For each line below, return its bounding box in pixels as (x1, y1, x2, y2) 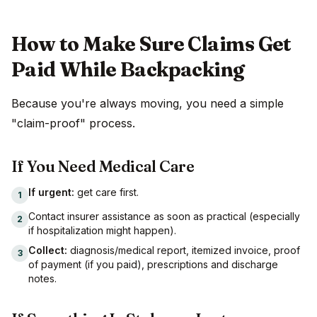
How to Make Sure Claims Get (11, 32, 292, 57)
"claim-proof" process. (11, 116, 135, 131)
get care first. (74, 186, 139, 199)
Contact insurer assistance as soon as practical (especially (28, 210, 300, 223)
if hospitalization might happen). (28, 224, 176, 237)
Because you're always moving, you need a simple (11, 96, 284, 111)
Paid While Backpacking (11, 57, 245, 82)
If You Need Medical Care (11, 156, 195, 177)
